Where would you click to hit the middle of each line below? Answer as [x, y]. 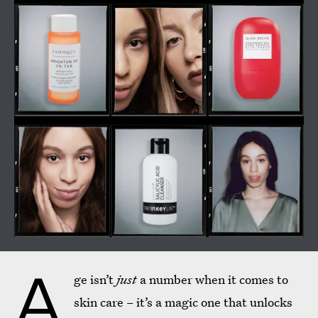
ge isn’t [95, 280]
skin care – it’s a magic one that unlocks [183, 302]
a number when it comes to [213, 280]
